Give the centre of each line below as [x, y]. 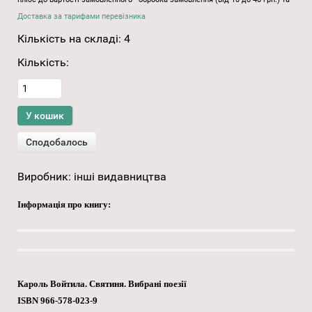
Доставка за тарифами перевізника [81, 17]
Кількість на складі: [71, 39]
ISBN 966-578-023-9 [57, 301]
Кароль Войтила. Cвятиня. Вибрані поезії [102, 284]
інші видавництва [120, 177]
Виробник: [46, 177]
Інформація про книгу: [64, 205]
